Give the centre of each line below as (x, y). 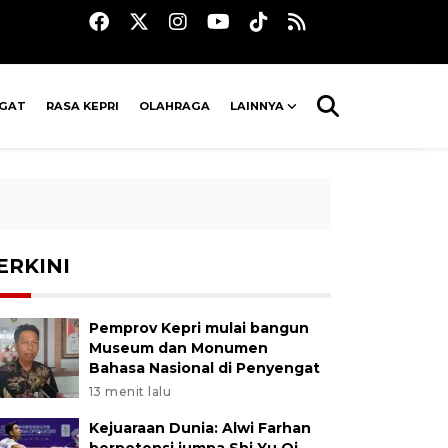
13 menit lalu (130, 391)
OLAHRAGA (175, 106)
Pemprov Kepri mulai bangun (198, 328)
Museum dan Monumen (178, 348)
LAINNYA (257, 106)
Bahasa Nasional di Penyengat (204, 368)
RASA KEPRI (83, 106)
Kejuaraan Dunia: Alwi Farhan (199, 428)
